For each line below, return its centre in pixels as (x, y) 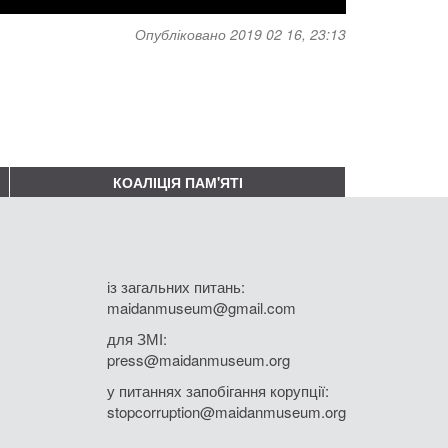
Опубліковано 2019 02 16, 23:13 (240, 33)
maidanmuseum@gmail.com (201, 307)
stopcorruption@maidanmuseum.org (226, 411)
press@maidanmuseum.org (198, 359)
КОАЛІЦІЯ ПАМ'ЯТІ (177, 181)
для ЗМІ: (137, 338)
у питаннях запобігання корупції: (218, 390)
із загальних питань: (176, 286)
